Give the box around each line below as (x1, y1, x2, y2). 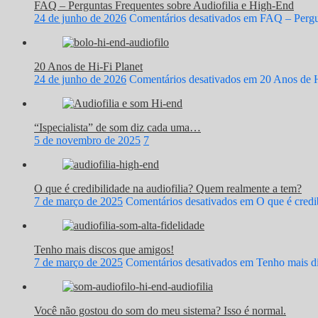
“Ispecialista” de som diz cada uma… (34, 121, 201, 133)
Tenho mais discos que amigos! (34, 243, 174, 256)
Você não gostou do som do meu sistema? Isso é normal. (34, 304, 286, 317)
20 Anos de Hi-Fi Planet (34, 60, 143, 72)
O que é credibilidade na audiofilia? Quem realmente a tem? (34, 182, 302, 194)
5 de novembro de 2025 (34, 133, 141, 146)
